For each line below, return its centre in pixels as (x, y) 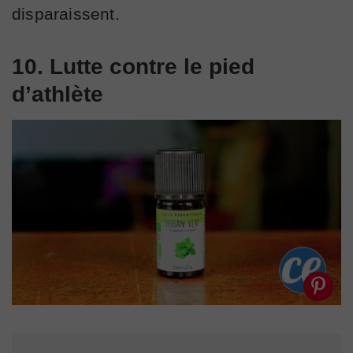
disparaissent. (66, 13)
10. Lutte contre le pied (133, 66)
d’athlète (58, 94)
